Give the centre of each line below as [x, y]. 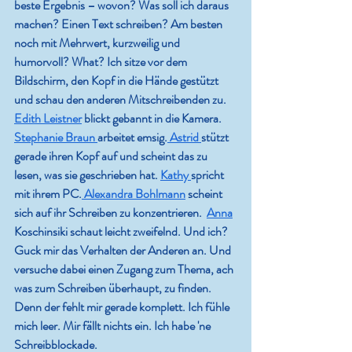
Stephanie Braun [56, 137]
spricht [209, 175]
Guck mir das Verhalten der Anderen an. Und [124, 251]
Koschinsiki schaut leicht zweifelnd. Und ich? [122, 232]
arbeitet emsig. [132, 137]
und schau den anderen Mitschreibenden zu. [121, 100]
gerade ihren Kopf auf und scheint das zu [112, 156]
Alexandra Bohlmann [134, 194]
